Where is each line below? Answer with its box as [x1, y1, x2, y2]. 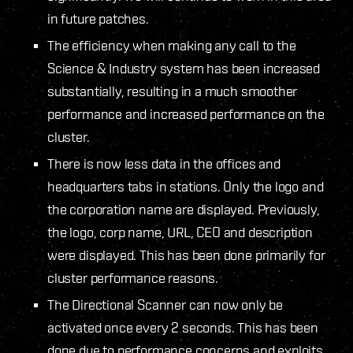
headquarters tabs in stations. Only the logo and [47, 177, 324, 195]
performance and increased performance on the [47, 105, 325, 122]
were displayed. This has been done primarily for [47, 246, 325, 263]
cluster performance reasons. [47, 269, 218, 286]
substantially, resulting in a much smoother [47, 82, 298, 99]
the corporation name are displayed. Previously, [47, 200, 320, 217]
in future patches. [47, 9, 149, 27]
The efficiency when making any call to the [47, 36, 296, 54]
